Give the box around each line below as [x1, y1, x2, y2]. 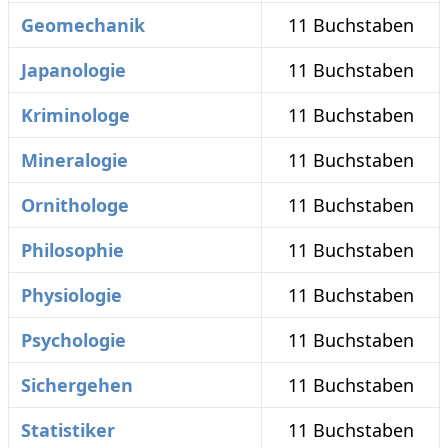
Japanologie [21, 58, 126, 82]
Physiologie [21, 283, 122, 307]
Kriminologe [21, 103, 130, 127]
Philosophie [21, 238, 124, 262]
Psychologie [21, 328, 126, 352]
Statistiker [21, 418, 115, 442]
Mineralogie [21, 148, 128, 172]
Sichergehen [21, 373, 133, 397]
